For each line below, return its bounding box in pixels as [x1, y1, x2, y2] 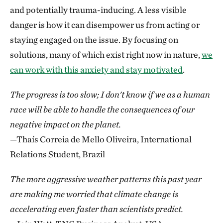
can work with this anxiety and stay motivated [10, 64, 183, 75]
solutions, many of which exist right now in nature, [10, 49, 202, 60]
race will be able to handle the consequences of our [10, 104, 195, 114]
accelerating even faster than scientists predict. [10, 203, 183, 214]
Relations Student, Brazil [10, 148, 105, 159]
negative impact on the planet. [10, 118, 122, 129]
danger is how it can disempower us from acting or [10, 19, 200, 30]
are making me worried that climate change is [10, 188, 178, 199]
